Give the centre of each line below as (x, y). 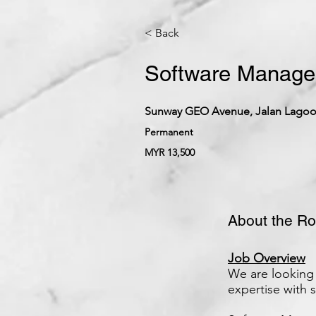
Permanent (169, 132)
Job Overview (267, 258)
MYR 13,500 (170, 152)
